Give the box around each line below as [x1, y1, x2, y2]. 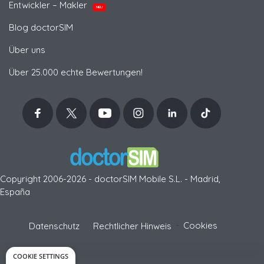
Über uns [9, 44, 45, 55]
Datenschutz [29, 220, 80, 232]
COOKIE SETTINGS [13, 252, 68, 260]
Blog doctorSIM [9, 21, 73, 33]
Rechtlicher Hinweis [93, 220, 171, 232]
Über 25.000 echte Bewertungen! [9, 66, 143, 78]
